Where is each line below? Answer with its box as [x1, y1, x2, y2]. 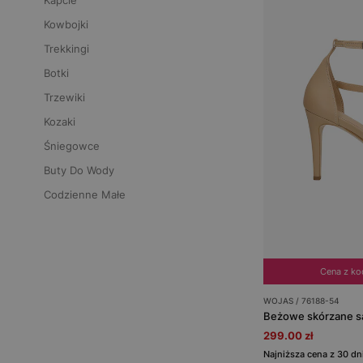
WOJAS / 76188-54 [263, 295, 340, 305]
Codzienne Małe [44, 188, 126, 201]
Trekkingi [44, 42, 89, 55]
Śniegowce [44, 139, 100, 152]
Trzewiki [44, 91, 85, 104]
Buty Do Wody [44, 164, 114, 177]
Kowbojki [44, 18, 88, 31]
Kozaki [44, 115, 75, 128]
